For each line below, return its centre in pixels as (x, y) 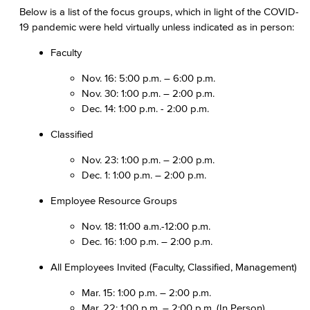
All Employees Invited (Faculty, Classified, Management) (174, 267)
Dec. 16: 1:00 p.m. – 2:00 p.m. (148, 241)
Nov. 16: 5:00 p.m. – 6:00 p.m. (148, 78)
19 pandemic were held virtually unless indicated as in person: (157, 27)
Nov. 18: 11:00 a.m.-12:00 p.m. (146, 226)
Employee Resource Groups (114, 200)
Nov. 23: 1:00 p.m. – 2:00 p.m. (148, 159)
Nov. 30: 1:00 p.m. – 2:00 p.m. (148, 93)
